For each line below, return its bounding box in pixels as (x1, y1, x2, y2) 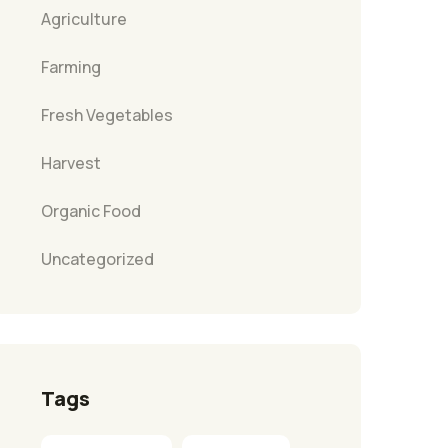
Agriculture (41, 7, 127, 30)
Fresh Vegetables (41, 103, 173, 126)
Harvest (41, 151, 101, 174)
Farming (41, 55, 101, 78)
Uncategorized (41, 247, 154, 270)
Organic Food (41, 199, 141, 222)
